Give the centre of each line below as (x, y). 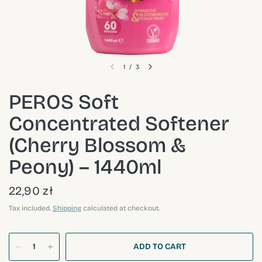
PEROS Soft (64, 102)
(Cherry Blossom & (97, 145)
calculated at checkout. (120, 208)
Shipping (67, 208)
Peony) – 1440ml (85, 167)
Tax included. (31, 208)
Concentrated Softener (119, 123)
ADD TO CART (159, 247)
